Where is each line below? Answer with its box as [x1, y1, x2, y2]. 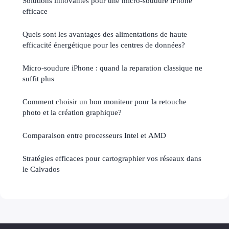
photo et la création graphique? [22, 107, 122, 117]
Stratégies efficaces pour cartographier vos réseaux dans [22, 153, 201, 163]
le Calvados [22, 164, 60, 173]
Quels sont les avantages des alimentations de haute [22, 29, 187, 38]
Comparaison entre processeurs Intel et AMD [22, 130, 166, 140]
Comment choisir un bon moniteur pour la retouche [22, 97, 187, 106]
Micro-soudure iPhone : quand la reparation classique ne [22, 63, 202, 72]
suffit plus [22, 74, 54, 83]
